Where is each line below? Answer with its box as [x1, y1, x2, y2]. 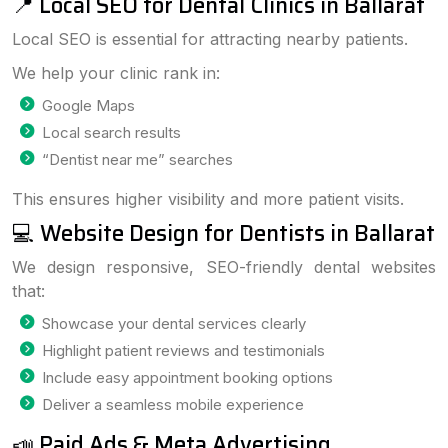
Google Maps [42, 96, 135, 115]
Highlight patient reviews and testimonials [42, 341, 325, 360]
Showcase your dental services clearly [42, 314, 306, 333]
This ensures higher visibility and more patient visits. [12, 189, 404, 209]
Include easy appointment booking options [42, 368, 333, 387]
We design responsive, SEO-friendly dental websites [12, 257, 436, 277]
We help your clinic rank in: [12, 63, 220, 83]
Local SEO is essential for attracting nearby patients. [12, 29, 408, 49]
